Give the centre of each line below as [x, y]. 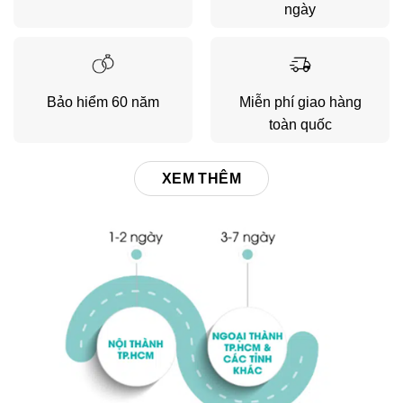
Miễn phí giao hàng [300, 102]
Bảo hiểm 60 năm [103, 102]
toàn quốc [300, 124]
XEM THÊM [201, 178]
